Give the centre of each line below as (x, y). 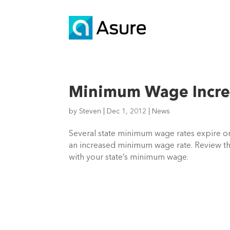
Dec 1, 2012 (127, 111)
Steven (90, 111)
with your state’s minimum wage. (129, 158)
